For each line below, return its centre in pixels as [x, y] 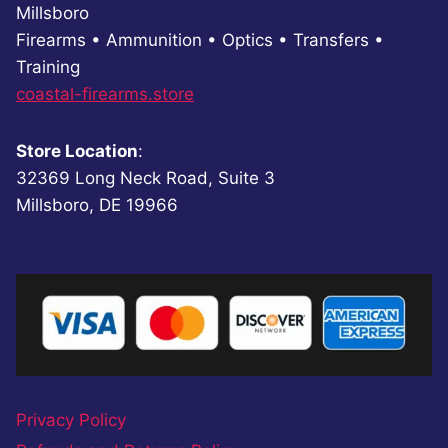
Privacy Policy [71, 420]
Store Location [77, 150]
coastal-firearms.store [105, 93]
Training [48, 66]
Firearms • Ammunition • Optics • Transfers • [200, 39]
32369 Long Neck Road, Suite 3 [145, 177]
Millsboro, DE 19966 [97, 204]
